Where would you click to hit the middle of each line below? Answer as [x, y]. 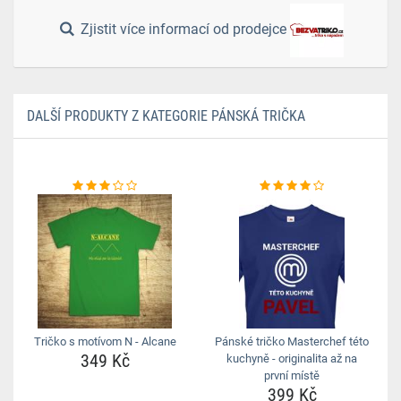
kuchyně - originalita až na [292, 358]
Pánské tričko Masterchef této [292, 341]
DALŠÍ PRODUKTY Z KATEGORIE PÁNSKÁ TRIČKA [166, 116]
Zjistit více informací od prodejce [184, 30]
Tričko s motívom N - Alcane [105, 341]
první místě [292, 375]
